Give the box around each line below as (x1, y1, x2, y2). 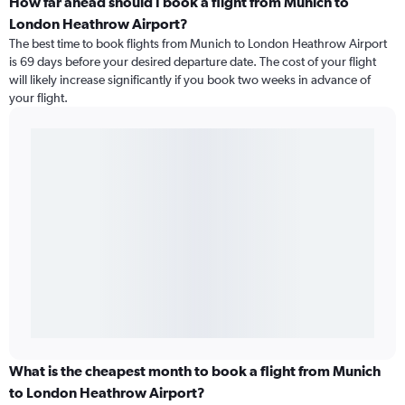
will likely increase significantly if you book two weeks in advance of (9, 72, 371, 88)
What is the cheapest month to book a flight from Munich (9, 363, 381, 380)
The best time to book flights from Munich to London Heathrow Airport (9, 36, 387, 52)
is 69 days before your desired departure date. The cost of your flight (9, 54, 376, 70)
